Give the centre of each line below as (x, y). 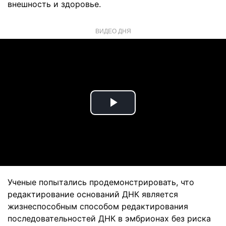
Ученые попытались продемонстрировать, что (101, 182)
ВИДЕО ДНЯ (113, 31)
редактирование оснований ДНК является (93, 194)
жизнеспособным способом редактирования (98, 206)
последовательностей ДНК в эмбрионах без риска (109, 218)
